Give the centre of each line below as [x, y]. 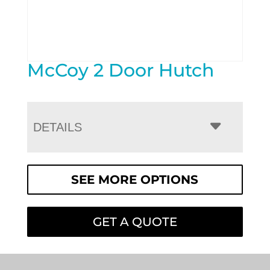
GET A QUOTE [135, 222]
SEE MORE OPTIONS [135, 180]
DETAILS [57, 127]
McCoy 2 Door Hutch [120, 71]
